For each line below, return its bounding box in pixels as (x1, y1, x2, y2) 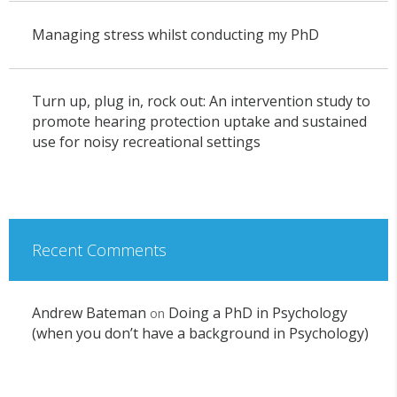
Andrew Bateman (31, 303, 146, 323)
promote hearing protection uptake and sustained (31, 112, 367, 132)
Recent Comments (31, 238, 167, 261)
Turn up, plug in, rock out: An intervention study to (31, 91, 370, 112)
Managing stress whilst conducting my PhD (31, 24, 319, 44)
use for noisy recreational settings (31, 132, 261, 152)
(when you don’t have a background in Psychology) (31, 323, 369, 344)
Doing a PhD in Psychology (167, 303, 347, 323)
